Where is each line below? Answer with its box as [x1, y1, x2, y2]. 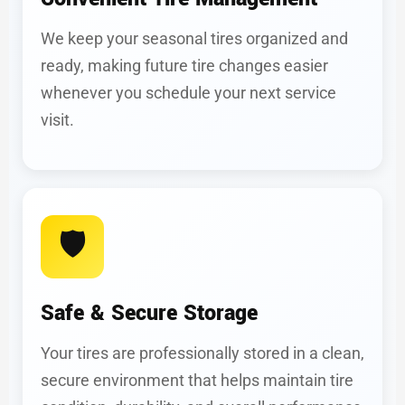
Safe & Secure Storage [41, 298, 258, 328]
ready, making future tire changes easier [41, 56, 328, 75]
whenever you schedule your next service [41, 83, 336, 102]
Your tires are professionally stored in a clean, [41, 344, 364, 363]
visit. [41, 110, 74, 129]
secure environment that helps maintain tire [41, 371, 353, 390]
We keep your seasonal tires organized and [41, 29, 348, 48]
